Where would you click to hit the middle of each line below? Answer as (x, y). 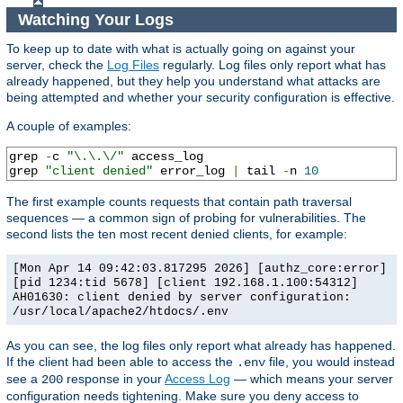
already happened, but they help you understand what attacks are (193, 81)
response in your (114, 379)
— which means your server (312, 379)
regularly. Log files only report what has (273, 65)
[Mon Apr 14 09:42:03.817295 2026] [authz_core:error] (200, 269)
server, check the (57, 65)
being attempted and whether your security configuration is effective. (201, 98)
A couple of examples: (69, 126)
